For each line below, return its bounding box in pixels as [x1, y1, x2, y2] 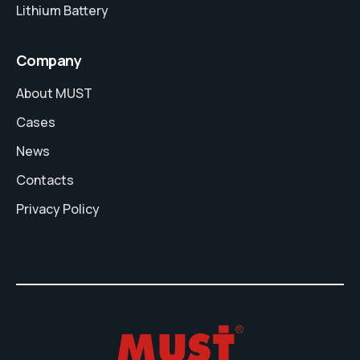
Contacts [16, 171, 74, 190]
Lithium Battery [16, 2, 108, 20]
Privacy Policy [16, 200, 100, 219]
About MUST [16, 84, 92, 103]
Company [16, 51, 82, 71]
